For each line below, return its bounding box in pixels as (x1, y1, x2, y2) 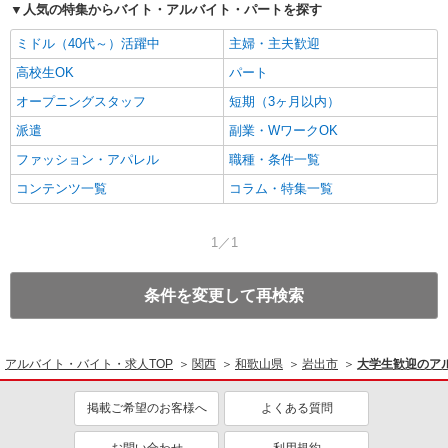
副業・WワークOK (229, 123, 338, 139)
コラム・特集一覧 (229, 181, 333, 197)
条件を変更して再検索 (144, 287, 304, 305)
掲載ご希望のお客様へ (86, 401, 207, 416)
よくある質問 (260, 401, 333, 416)
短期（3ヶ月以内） (229, 94, 340, 110)
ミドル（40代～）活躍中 (16, 36, 160, 52)
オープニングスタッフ (16, 94, 146, 110)
